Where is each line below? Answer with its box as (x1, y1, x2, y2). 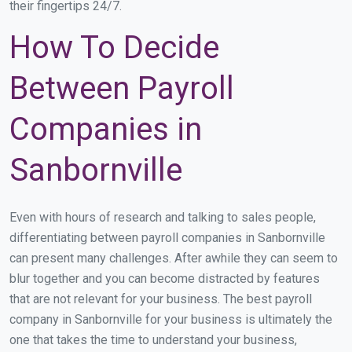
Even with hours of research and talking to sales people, (9, 210, 316, 225)
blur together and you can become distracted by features (9, 271, 320, 287)
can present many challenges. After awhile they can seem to (9, 251, 338, 266)
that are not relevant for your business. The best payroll (9, 291, 312, 307)
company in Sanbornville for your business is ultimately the (9, 312, 332, 328)
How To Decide (9, 29, 219, 67)
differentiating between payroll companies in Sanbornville (9, 230, 325, 246)
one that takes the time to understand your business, (9, 332, 297, 348)
